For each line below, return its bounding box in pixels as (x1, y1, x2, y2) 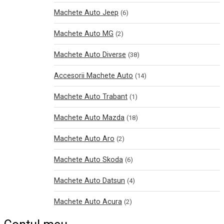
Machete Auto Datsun (54, 176, 125, 185)
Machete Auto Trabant (54, 92, 127, 101)
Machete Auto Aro (54, 134, 114, 143)
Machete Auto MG (54, 29, 113, 38)
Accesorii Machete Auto (54, 71, 133, 80)
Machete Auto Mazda (54, 113, 124, 122)
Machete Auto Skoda (54, 155, 123, 164)
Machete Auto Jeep (54, 8, 118, 17)
